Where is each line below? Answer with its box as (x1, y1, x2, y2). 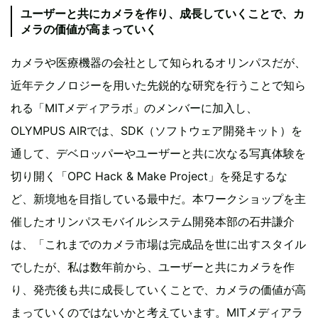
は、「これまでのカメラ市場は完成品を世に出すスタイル (11, 237, 306, 252)
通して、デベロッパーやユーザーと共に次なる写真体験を (11, 146, 306, 161)
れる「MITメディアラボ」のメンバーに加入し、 (11, 101, 258, 116)
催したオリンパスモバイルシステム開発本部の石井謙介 (11, 214, 295, 229)
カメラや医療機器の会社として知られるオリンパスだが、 (11, 55, 306, 70)
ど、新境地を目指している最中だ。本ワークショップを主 (11, 192, 306, 207)
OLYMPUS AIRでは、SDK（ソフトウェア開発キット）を (11, 124, 302, 138)
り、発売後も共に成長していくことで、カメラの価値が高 (11, 283, 306, 297)
